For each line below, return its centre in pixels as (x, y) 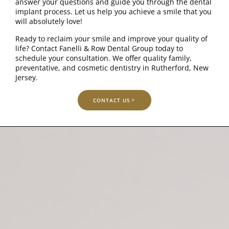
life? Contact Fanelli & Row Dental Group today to (99, 48)
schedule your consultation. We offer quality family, (104, 58)
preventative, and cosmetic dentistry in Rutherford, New (112, 67)
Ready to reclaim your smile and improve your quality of (111, 38)
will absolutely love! (49, 21)
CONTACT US (112, 100)
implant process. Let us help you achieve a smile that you (113, 12)
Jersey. (27, 77)
